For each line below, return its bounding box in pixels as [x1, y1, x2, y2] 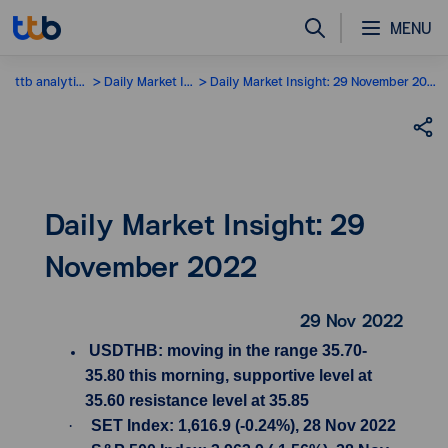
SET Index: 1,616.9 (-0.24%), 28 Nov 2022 [91, 417, 396, 434]
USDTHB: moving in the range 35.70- [85, 342, 367, 359]
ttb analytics [15, 71, 76, 90]
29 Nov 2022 [300, 307, 403, 333]
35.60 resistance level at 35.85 [85, 392, 309, 409]
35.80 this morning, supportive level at [85, 367, 372, 384]
